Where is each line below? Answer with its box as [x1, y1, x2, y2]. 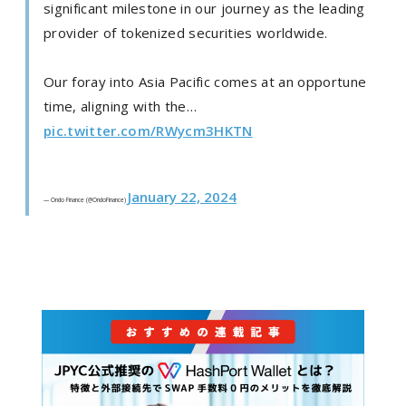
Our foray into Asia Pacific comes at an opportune [43, 72, 367, 91]
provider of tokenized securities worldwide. [43, 24, 328, 42]
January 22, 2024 [128, 188, 237, 206]
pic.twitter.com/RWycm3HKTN [43, 121, 253, 140]
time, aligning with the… [43, 97, 197, 115]
